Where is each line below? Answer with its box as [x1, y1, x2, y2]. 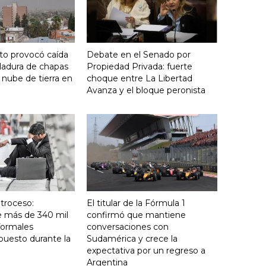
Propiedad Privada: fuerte [87, 61, 192, 72]
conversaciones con [87, 221, 169, 233]
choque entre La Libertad [87, 72, 192, 84]
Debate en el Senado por [87, 49, 191, 60]
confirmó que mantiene [87, 210, 186, 221]
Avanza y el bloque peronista [87, 84, 205, 96]
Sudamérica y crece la [87, 233, 178, 245]
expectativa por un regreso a [87, 245, 205, 256]
